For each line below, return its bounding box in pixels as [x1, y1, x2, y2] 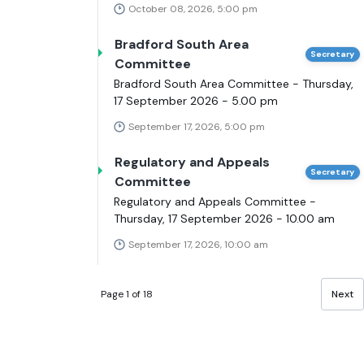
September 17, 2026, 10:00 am [128, 238, 268, 252]
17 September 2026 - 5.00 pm [114, 93, 278, 109]
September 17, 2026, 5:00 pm [128, 120, 265, 134]
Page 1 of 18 [101, 287, 153, 301]
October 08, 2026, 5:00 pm [128, 2, 258, 16]
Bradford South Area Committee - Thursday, [114, 76, 353, 92]
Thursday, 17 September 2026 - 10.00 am [114, 211, 335, 227]
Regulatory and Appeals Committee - [114, 194, 316, 210]
